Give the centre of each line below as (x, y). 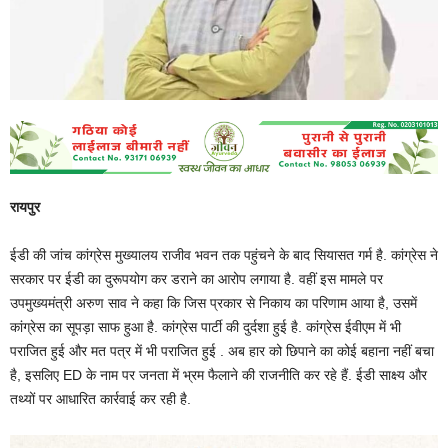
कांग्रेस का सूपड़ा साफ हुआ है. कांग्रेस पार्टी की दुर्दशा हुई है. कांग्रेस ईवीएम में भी (205, 326)
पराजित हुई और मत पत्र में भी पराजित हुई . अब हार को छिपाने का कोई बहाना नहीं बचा (222, 350)
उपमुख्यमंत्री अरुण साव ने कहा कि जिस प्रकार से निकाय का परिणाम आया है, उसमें (213, 302)
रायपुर (25, 206)
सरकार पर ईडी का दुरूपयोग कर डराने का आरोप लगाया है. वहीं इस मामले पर (196, 278)
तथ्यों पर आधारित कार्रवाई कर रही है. (100, 398)
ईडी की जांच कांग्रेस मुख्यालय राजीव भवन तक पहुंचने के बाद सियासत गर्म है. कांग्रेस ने (224, 254)
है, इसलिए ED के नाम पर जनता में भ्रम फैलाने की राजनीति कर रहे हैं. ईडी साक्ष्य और (218, 374)
